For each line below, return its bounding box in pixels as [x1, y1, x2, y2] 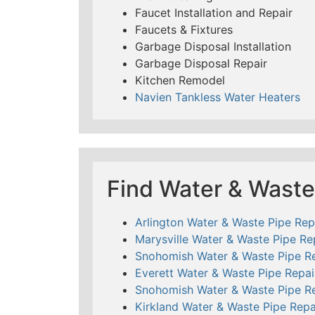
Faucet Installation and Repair [135, 5, 292, 20]
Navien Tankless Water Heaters [135, 89, 300, 104]
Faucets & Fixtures [135, 22, 233, 37]
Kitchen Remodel [135, 72, 225, 87]
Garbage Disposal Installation [135, 39, 291, 53]
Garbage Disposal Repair [135, 56, 267, 70]
